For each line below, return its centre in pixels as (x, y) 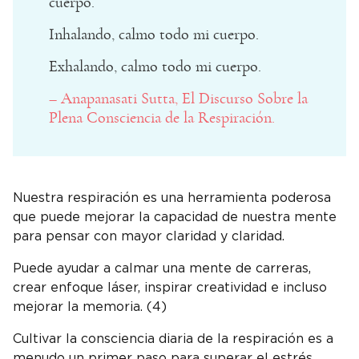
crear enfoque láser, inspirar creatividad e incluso (170, 287)
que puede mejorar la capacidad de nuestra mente (175, 217)
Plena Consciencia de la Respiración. (164, 117)
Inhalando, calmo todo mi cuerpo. (154, 34)
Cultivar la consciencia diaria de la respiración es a (173, 339)
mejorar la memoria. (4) (92, 307)
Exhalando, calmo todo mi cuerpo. (155, 66)
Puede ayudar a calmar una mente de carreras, (162, 268)
